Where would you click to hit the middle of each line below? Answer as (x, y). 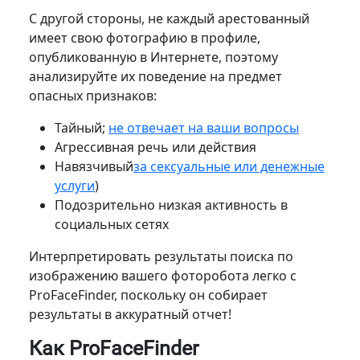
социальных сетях (111, 224)
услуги (74, 185)
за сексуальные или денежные (229, 166)
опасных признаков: (92, 95)
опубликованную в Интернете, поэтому (153, 57)
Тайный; (81, 127)
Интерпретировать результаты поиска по (161, 256)
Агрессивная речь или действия (155, 147)
